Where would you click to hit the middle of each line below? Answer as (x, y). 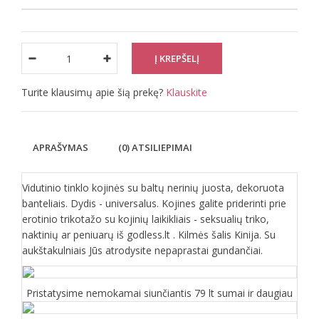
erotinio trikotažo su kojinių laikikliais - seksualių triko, (146, 219)
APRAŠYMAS (61, 147)
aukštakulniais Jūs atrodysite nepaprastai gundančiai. (142, 250)
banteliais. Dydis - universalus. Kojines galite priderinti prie (154, 203)
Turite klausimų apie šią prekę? (94, 92)
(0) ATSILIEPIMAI (155, 147)
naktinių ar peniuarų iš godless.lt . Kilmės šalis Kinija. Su (149, 235)
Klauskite (187, 92)
